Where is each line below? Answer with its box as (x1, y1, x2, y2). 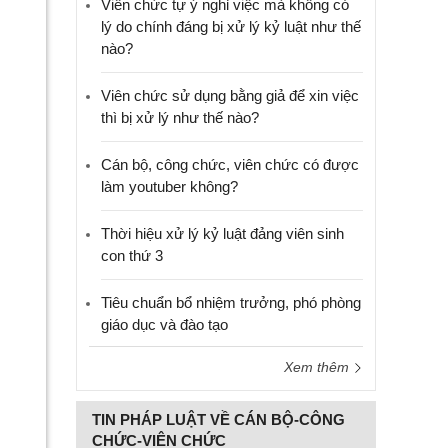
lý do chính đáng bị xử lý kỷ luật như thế (101, 18, 361, 35)
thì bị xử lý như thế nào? (101, 109, 259, 126)
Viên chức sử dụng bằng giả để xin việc (101, 87, 359, 104)
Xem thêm (284, 359, 353, 375)
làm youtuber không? (101, 178, 238, 195)
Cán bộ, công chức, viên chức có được (101, 156, 359, 173)
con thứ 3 (101, 247, 163, 264)
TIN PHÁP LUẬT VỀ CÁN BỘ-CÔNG (92, 411, 345, 428)
